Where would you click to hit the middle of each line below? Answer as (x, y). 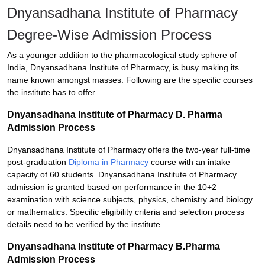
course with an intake (189, 162)
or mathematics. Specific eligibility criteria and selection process (126, 212)
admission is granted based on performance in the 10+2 (112, 187)
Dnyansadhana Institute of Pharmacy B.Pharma (114, 246)
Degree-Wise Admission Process (109, 35)
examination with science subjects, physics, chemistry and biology (130, 199)
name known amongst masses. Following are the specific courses (130, 80)
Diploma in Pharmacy (109, 162)
